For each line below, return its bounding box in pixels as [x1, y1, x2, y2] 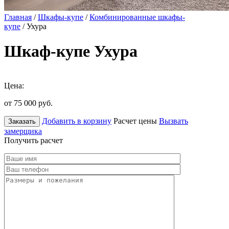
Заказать [8, 117, 36, 125]
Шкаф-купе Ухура [4, 42, 138, 61]
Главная [4, 13, 32, 21]
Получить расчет [4, 135, 63, 145]
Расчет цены [113, 116, 157, 125]
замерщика [4, 126, 42, 135]
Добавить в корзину [42, 116, 111, 125]
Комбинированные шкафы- [89, 13, 185, 21]
